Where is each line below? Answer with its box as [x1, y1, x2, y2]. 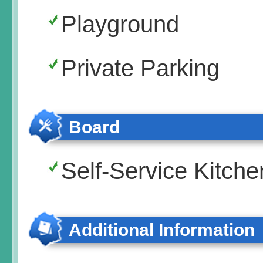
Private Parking [61, 55, 220, 82]
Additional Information [69, 220, 255, 240]
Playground [61, 11, 179, 38]
